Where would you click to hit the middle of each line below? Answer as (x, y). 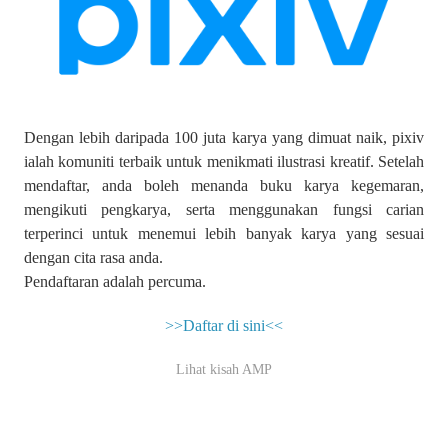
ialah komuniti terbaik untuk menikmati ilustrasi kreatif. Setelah (224, 161)
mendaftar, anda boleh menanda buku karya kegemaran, (224, 185)
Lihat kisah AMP (224, 369)
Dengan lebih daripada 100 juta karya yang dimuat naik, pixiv (224, 137)
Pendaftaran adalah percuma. (115, 281)
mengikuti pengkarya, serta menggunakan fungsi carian (224, 209)
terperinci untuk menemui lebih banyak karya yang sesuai (224, 233)
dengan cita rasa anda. (93, 257)
